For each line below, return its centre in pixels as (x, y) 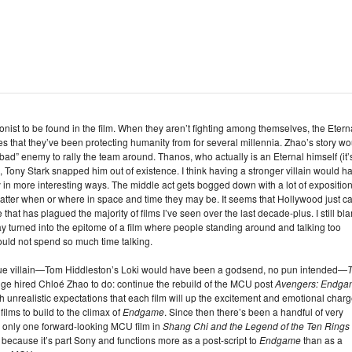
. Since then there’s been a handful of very (254, 312)
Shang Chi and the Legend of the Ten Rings (256, 326)
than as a (322, 340)
